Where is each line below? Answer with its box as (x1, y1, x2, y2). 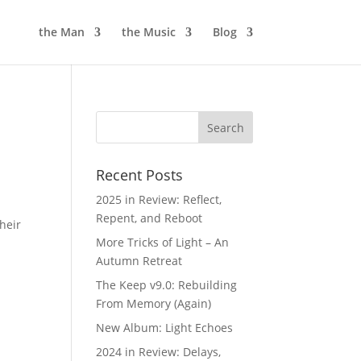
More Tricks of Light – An (96, 234, 230, 250)
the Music (121, 24, 176, 39)
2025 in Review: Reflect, (96, 192, 222, 207)
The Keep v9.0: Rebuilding (96, 277, 238, 293)
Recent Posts (96, 165, 184, 185)
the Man (38, 24, 85, 39)
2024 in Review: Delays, (96, 344, 222, 359)
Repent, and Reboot (96, 210, 203, 226)
